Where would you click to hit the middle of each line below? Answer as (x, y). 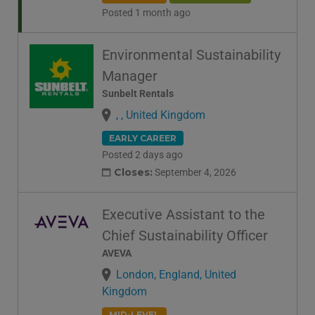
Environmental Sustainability (191, 55)
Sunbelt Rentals (138, 94)
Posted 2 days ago (142, 155)
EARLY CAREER (143, 139)
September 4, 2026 (194, 172)
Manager (130, 76)
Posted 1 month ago (146, 13)
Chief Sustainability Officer (185, 235)
